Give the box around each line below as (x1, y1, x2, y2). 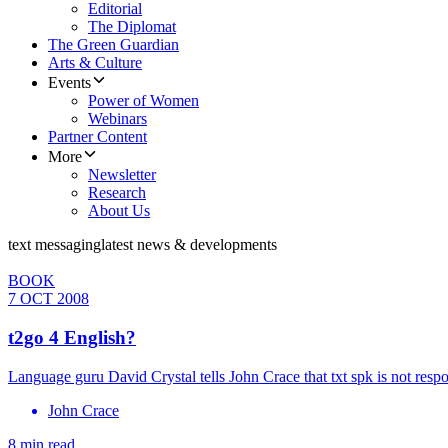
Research (88, 184, 146, 202)
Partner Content (48, 128, 147, 146)
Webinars (88, 110, 147, 128)
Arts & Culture (48, 54, 142, 72)
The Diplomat (88, 18, 176, 36)
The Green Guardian (48, 36, 179, 54)
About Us (88, 202, 150, 220)
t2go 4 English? (8, 327, 136, 349)
